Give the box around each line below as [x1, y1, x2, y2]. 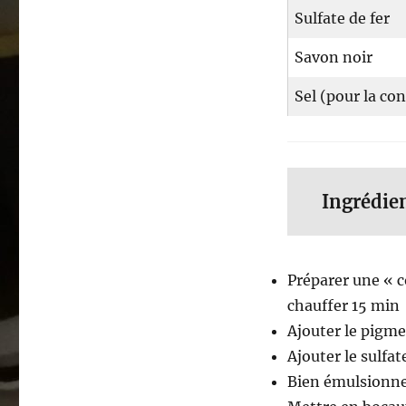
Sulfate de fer [294, 9, 390, 28]
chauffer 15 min [286, 296, 400, 315]
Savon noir [294, 48, 372, 67]
